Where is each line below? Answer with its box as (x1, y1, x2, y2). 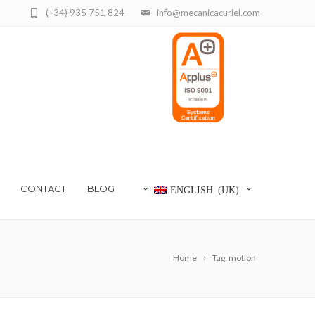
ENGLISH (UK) (170, 184, 239, 194)
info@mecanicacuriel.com (157, 7, 260, 18)
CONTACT (20, 183, 66, 194)
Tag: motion (212, 252, 256, 263)
